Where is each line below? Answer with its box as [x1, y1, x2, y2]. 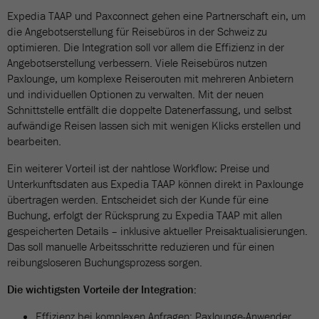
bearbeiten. [7, 134, 61, 148]
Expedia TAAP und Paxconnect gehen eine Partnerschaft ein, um [7, 9, 305, 23]
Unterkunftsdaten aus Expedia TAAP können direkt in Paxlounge [7, 177, 303, 191]
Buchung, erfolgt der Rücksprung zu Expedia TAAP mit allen [7, 208, 282, 222]
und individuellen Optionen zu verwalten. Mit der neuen [7, 87, 263, 101]
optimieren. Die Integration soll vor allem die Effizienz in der [7, 40, 284, 54]
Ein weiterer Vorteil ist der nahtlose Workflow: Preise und [7, 161, 270, 175]
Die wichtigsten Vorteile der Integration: [7, 282, 197, 296]
